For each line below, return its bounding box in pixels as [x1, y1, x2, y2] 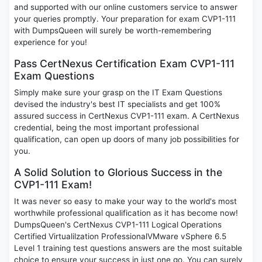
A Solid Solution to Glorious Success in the [14, 166, 222, 179]
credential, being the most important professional [14, 123, 199, 133]
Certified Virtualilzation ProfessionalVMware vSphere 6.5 [14, 232, 226, 242]
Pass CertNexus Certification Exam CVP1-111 [14, 57, 235, 70]
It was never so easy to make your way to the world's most [14, 196, 237, 206]
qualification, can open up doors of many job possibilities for [14, 135, 239, 144]
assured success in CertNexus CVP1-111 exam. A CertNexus [14, 111, 239, 121]
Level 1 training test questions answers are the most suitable [14, 243, 242, 253]
